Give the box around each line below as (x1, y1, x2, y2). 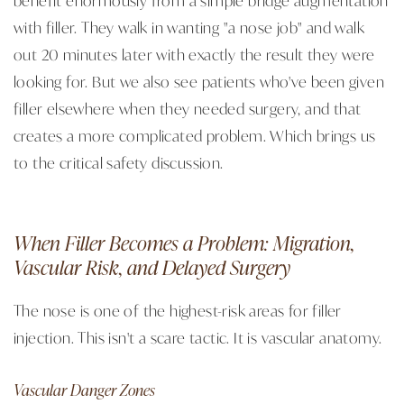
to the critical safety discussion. (14, 151, 224, 173)
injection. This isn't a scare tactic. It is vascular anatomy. (14, 326, 382, 348)
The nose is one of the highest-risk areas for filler (14, 298, 342, 321)
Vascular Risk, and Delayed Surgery (14, 252, 290, 281)
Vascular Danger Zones (14, 378, 155, 400)
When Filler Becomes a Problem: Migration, (14, 227, 354, 257)
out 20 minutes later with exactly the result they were (14, 42, 375, 65)
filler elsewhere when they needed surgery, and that (14, 96, 362, 119)
